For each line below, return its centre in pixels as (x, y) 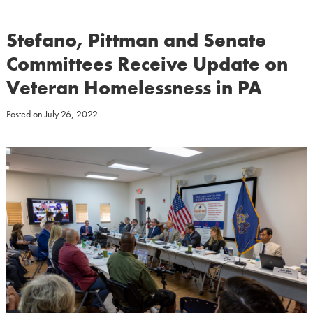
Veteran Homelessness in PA (134, 88)
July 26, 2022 (71, 114)
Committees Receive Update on (147, 64)
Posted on (25, 114)
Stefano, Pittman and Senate (136, 40)
